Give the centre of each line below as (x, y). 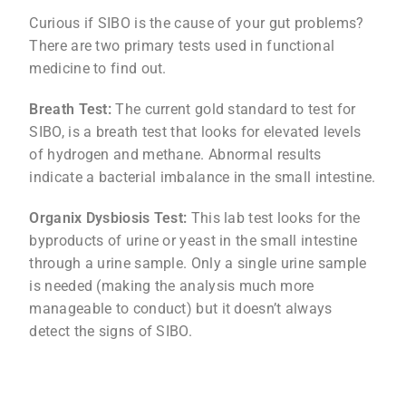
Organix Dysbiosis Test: (108, 217)
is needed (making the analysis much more (172, 285)
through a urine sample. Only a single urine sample (198, 263)
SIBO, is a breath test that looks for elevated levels (195, 131)
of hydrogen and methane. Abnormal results (175, 154)
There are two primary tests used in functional (182, 45)
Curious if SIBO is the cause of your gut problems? (197, 23)
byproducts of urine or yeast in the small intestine (193, 240)
